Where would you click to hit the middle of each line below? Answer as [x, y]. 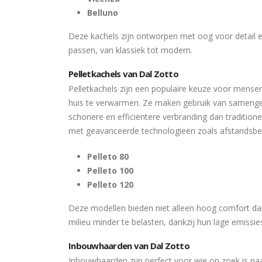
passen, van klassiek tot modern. [130, 50]
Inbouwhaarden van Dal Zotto [129, 246]
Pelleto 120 [110, 185]
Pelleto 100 [110, 170]
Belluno [103, 13]
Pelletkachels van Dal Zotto [123, 74]
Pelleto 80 [108, 156]
